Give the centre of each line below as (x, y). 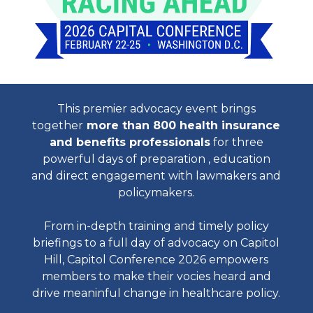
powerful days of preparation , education (156, 159)
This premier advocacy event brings (156, 109)
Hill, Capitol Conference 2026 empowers (156, 260)
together (58, 125)
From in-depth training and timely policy (156, 226)
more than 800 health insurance (182, 125)
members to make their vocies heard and (156, 276)
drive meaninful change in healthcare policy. (156, 293)
